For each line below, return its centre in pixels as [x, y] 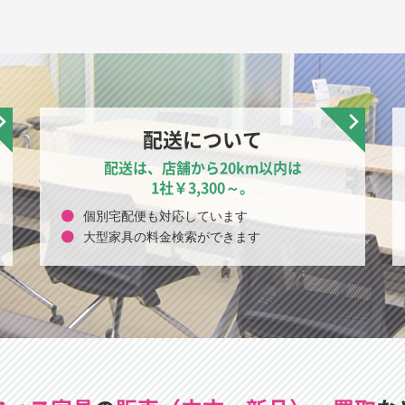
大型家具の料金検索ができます [172, 238]
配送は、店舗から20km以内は [202, 168]
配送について [202, 139]
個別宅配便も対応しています [166, 217]
